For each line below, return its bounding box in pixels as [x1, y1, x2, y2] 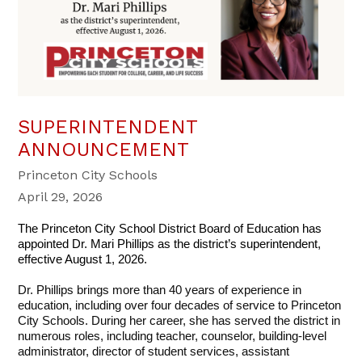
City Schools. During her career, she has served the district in [18, 314, 341, 328]
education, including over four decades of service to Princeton [18, 299, 342, 313]
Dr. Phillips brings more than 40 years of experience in [18, 284, 302, 297]
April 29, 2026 [18, 189, 103, 205]
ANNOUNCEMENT [18, 138, 190, 162]
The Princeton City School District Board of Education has [18, 222, 322, 236]
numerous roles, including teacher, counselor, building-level [18, 330, 327, 343]
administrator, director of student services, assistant [18, 345, 290, 359]
